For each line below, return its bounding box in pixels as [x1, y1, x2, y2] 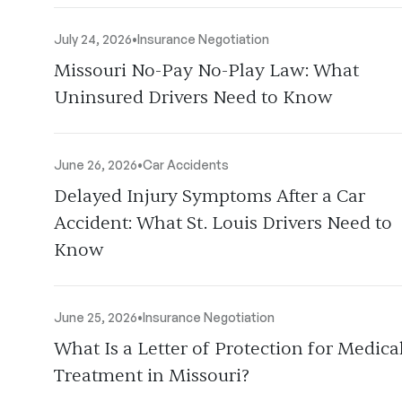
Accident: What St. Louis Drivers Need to [54, 212, 392, 234]
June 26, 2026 [54, 157, 137, 172]
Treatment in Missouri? [54, 364, 249, 387]
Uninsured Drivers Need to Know [54, 86, 333, 109]
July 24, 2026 [54, 31, 132, 47]
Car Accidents [143, 157, 229, 172]
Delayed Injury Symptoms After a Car [54, 185, 365, 207]
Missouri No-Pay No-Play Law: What [54, 59, 359, 82]
